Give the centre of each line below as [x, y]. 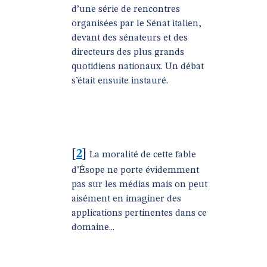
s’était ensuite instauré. [120, 81]
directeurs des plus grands [128, 52]
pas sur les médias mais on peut [139, 185]
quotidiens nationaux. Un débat [138, 67]
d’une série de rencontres [126, 10]
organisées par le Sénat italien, [136, 24]
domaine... [93, 228]
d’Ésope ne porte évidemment [135, 170]
